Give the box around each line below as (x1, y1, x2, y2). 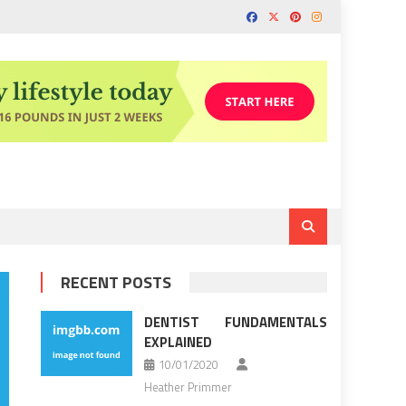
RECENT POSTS (61, 270, 172, 295)
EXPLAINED (143, 332, 212, 353)
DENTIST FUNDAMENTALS (143, 312, 327, 333)
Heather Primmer (143, 378, 232, 397)
